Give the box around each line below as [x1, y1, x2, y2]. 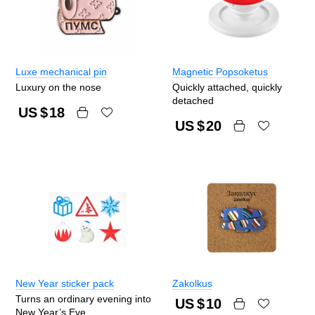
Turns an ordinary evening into [15, 292, 151, 304]
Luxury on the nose [15, 81, 101, 93]
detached [172, 94, 214, 106]
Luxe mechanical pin [15, 65, 107, 77]
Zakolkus [172, 277, 212, 289]
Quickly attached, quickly [172, 81, 282, 93]
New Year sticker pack [15, 277, 114, 289]
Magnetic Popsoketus [172, 65, 268, 77]
